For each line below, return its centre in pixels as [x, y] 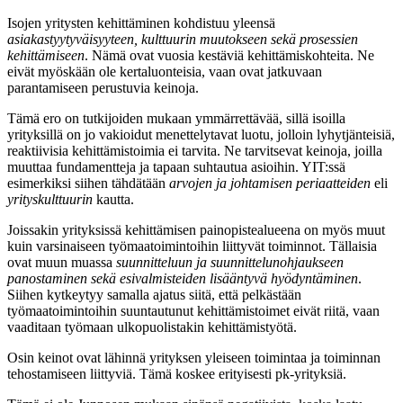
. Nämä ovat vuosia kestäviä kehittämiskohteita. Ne [229, 55]
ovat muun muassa [62, 262]
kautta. [113, 199]
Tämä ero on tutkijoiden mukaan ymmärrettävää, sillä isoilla [176, 118]
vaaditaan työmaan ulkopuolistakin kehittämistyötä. [152, 327]
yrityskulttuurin [50, 199]
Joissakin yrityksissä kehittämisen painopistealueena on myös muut [196, 229]
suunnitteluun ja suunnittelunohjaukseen [230, 262]
